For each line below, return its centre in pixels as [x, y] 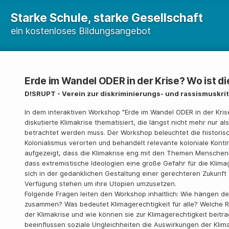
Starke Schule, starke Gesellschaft [107, 18]
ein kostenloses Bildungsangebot [81, 31]
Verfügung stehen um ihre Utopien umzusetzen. [100, 184]
